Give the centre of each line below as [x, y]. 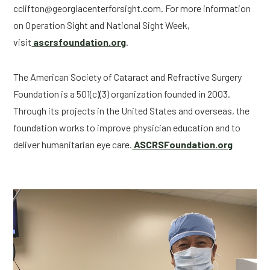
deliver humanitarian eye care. [73, 144]
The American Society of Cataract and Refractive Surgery [128, 77]
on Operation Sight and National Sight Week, [102, 25]
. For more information [206, 8]
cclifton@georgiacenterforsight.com [87, 8]
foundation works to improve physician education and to [127, 127]
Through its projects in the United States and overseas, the [132, 111]
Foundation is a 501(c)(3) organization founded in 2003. [122, 94]
